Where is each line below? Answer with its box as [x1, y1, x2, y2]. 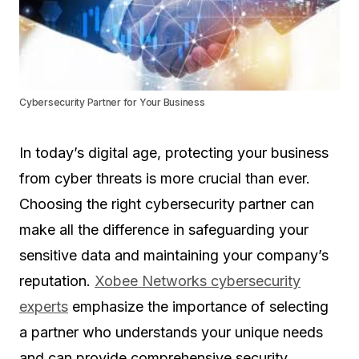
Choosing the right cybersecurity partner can [19, 196, 314, 212]
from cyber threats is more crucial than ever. [19, 170, 310, 187]
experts [19, 298, 68, 315]
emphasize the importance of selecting [68, 298, 329, 315]
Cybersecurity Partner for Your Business [19, 96, 205, 108]
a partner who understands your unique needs [19, 324, 323, 341]
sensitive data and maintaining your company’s [19, 247, 329, 264]
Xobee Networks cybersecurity [95, 272, 301, 289]
